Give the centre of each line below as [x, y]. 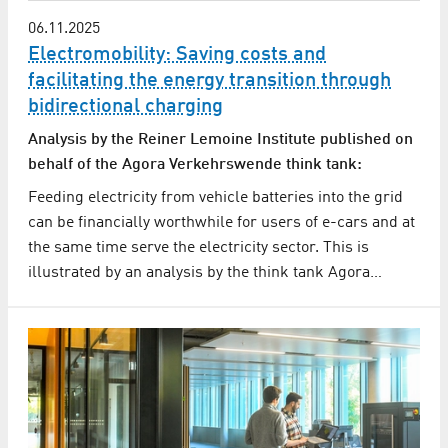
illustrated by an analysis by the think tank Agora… [205, 272]
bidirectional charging [125, 106]
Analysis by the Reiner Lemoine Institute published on [220, 139]
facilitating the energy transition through [209, 80]
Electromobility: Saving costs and [177, 54]
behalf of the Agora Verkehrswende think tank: [195, 164]
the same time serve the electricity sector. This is [198, 247]
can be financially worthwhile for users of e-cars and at [221, 222]
